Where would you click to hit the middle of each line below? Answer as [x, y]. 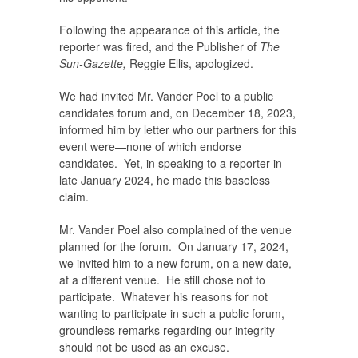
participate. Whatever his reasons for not [163, 297]
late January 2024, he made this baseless [165, 180]
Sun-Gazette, [94, 64]
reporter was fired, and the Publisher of [159, 47]
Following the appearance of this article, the [169, 30]
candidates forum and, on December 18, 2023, [177, 113]
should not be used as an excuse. [144, 347]
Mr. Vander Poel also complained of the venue [175, 230]
